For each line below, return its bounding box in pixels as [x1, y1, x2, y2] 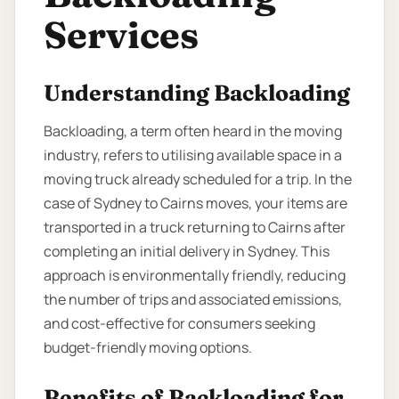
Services [44, 12, 199, 59]
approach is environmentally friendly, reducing [44, 265, 346, 285]
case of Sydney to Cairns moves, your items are [44, 192, 347, 213]
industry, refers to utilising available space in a [44, 144, 342, 165]
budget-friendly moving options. [44, 337, 252, 357]
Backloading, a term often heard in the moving [44, 120, 342, 141]
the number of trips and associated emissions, [44, 289, 342, 309]
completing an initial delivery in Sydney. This [44, 240, 330, 261]
